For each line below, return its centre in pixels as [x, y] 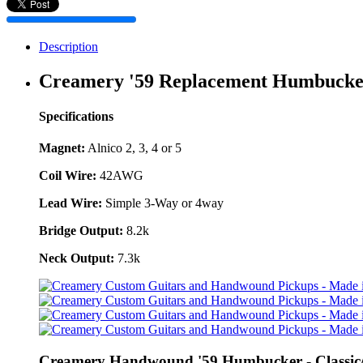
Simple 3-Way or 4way [163, 203]
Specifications [76, 117]
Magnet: [62, 148]
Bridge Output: [81, 231]
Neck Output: [77, 258]
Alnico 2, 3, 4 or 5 [133, 148]
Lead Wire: [70, 203]
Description [68, 46]
